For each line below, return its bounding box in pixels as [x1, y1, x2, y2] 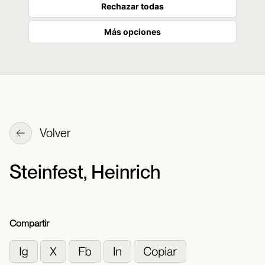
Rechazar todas [101, 1, 164, 11]
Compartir [9, 218, 49, 229]
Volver [38, 126, 71, 141]
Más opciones [104, 27, 161, 37]
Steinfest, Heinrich [9, 160, 160, 183]
